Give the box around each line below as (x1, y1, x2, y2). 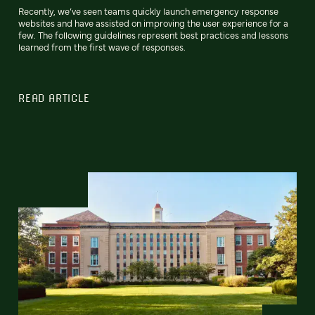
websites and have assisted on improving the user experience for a (18, 17, 288, 30)
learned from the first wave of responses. (18, 41, 186, 53)
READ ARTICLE (18, 91, 90, 105)
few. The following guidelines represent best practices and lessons (18, 29, 288, 41)
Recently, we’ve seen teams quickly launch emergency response (18, 5, 278, 18)
